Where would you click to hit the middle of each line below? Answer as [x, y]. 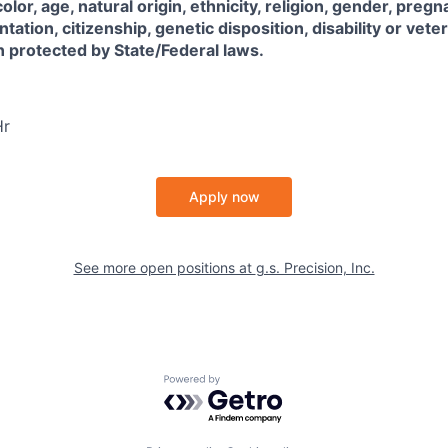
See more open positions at [164, 267]
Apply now [224, 196]
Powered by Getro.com [251, 384]
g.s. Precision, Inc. [315, 267]
